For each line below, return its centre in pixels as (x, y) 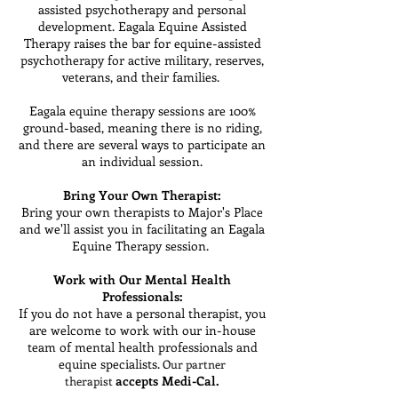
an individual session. (142, 161)
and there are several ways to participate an (142, 144)
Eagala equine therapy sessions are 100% (142, 111)
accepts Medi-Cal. (167, 381)
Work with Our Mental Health (142, 279)
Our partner (193, 364)
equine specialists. (109, 364)
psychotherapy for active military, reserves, (142, 60)
